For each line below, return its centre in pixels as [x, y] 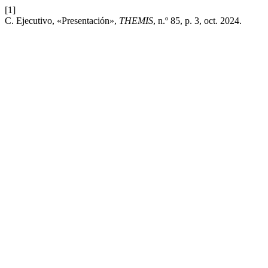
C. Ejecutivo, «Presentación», [62, 21]
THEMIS [136, 21]
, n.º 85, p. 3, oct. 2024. [197, 21]
